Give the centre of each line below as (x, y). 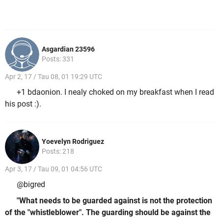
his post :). (23, 104)
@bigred (31, 184)
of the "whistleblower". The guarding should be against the (108, 213)
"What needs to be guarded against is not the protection (114, 201)
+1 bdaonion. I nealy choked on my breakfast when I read (115, 92)
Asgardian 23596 (68, 49)
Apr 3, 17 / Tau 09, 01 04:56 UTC (54, 169)
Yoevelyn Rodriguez (73, 142)
